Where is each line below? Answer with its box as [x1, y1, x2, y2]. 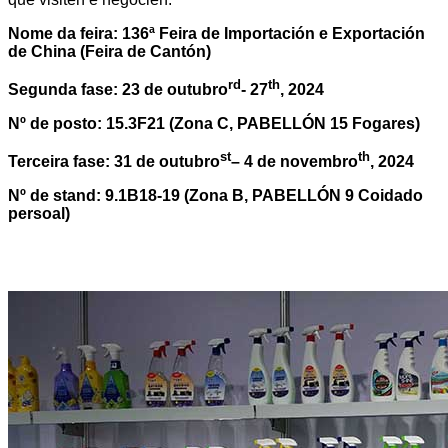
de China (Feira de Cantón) [8, 42, 211, 60]
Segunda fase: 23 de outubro [8, 81, 228, 99]
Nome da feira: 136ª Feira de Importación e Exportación [8, 24, 425, 42]
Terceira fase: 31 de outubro [8, 153, 220, 171]
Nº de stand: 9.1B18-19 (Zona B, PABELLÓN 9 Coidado [8, 187, 423, 205]
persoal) [8, 205, 70, 223]
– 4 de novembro [231, 153, 358, 171]
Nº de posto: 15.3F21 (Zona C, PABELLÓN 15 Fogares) [8, 115, 420, 133]
